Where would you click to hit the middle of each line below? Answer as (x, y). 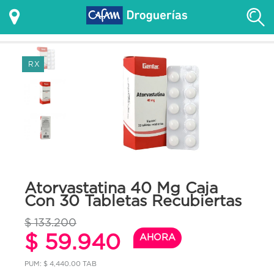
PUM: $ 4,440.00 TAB (61, 263)
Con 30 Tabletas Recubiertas (133, 200)
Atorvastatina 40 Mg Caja (121, 187)
